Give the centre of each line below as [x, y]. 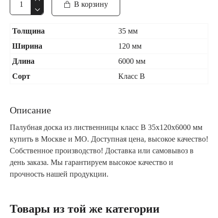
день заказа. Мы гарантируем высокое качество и [91, 162]
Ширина [27, 46]
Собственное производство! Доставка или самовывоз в [102, 151]
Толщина [28, 31]
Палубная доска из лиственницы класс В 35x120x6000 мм [106, 127]
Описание [30, 110]
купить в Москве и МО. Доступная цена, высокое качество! [109, 139]
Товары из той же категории [85, 209]
